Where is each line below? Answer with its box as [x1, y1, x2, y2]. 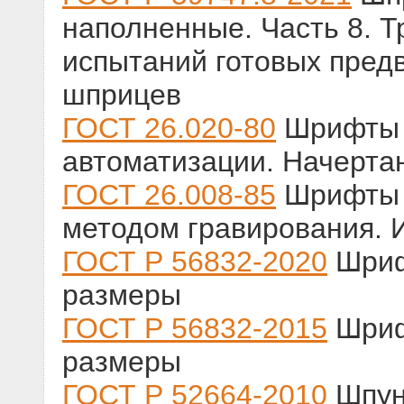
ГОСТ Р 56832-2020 [62, 245, 327, 279]
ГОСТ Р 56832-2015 [62, 312, 327, 345]
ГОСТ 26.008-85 [62, 179, 276, 212]
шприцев [62, 78, 181, 112]
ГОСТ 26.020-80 [62, 112, 276, 145]
